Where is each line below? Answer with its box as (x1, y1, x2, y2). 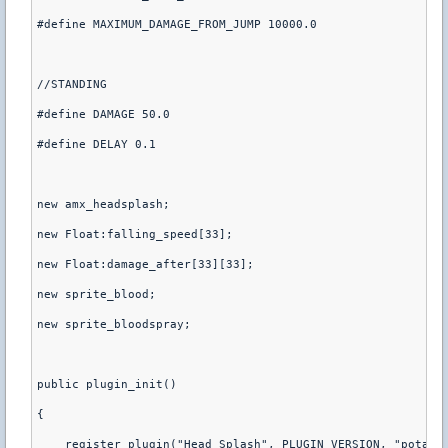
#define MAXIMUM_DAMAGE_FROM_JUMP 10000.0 (37, 17, 317, 31)
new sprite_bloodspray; (37, 317, 191, 331)
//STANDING (37, 77, 107, 91)
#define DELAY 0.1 (37, 137, 156, 151)
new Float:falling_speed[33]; (37, 227, 233, 241)
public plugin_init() (37, 377, 177, 391)
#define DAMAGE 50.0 (37, 107, 170, 121)
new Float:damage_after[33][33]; (37, 257, 254, 271)
